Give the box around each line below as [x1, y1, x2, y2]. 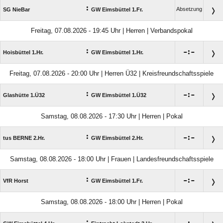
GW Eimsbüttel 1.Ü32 [91, 92, 146, 98]
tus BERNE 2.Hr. [3, 135, 45, 141]
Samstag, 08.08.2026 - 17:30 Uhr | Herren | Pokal [40, 112, 183, 120]
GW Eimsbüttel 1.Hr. [91, 49, 143, 55]
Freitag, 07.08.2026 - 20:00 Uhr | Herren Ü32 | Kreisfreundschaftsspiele [9, 70, 214, 77]
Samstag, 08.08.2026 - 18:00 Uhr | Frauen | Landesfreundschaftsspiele [9, 155, 214, 163]
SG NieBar [3, 6, 30, 12]
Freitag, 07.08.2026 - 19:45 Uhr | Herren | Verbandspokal [30, 27, 193, 34]
